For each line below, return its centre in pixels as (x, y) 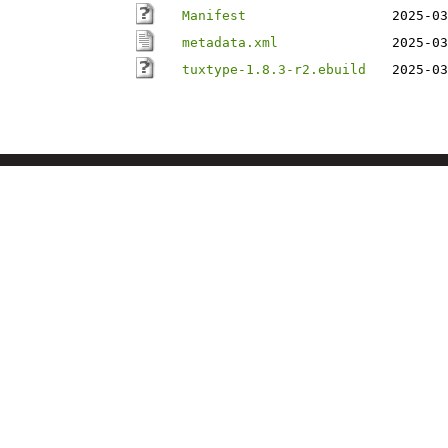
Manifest (214, 15)
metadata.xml (230, 42)
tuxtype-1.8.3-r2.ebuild (274, 69)
